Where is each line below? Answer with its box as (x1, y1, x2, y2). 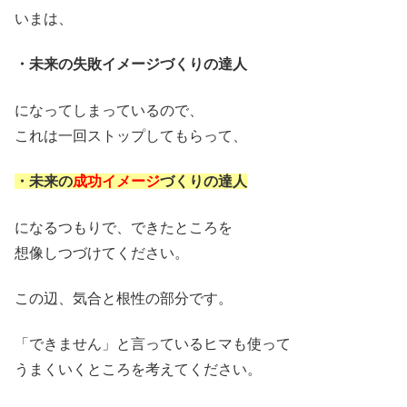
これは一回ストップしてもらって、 (15, 127, 247, 144)
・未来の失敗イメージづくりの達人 (15, 56, 247, 73)
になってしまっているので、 (15, 102, 203, 118)
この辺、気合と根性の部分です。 (15, 290, 233, 306)
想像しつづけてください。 (15, 244, 189, 261)
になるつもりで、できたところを (15, 219, 233, 235)
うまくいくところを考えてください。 (15, 362, 262, 378)
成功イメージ (73, 174, 160, 190)
